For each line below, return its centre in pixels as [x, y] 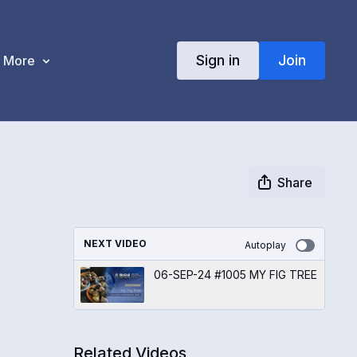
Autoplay [265, 245]
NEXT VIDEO [115, 243]
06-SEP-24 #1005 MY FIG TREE [235, 274]
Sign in [218, 60]
